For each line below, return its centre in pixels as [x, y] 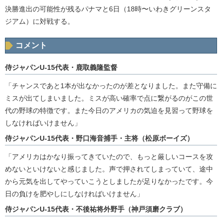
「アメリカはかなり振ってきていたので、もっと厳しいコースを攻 [109, 157]
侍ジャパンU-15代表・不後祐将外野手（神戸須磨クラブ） [96, 209]
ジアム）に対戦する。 [40, 22]
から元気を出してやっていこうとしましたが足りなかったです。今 [109, 182]
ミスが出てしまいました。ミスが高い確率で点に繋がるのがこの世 [109, 98]
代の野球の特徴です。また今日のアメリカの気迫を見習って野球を [109, 111]
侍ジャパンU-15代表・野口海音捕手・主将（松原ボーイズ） [99, 139]
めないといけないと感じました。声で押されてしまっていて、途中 [109, 169]
